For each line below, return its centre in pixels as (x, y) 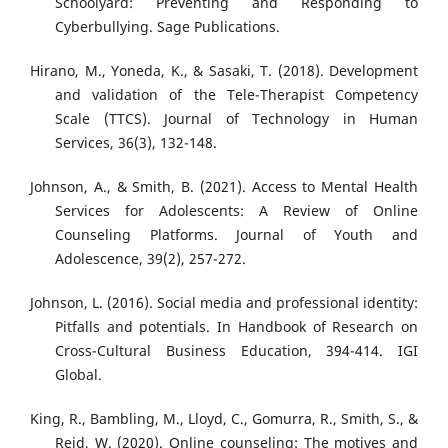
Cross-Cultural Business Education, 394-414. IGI (236, 351)
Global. (78, 375)
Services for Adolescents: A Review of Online (236, 211)
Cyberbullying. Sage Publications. (167, 27)
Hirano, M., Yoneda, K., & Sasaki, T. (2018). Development (224, 71)
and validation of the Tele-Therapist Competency (236, 95)
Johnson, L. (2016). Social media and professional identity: (224, 303)
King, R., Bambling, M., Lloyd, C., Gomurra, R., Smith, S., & (224, 419)
